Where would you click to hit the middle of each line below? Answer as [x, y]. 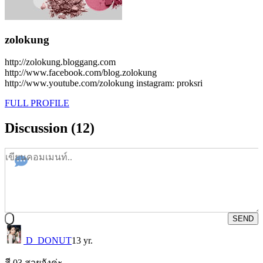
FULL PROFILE [37, 103]
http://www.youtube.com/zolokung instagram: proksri [104, 83]
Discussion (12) [50, 128]
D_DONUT [48, 241]
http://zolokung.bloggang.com [60, 62]
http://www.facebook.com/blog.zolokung [81, 73]
